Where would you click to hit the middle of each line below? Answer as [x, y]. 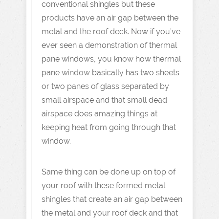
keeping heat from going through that [109, 127]
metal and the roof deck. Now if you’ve [111, 32]
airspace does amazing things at [99, 114]
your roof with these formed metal [103, 186]
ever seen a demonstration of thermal [109, 45]
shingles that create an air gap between [112, 199]
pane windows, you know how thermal [111, 59]
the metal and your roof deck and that [110, 213]
